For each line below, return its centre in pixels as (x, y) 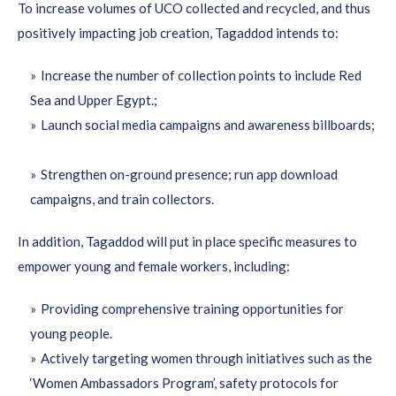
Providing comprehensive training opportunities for (192, 308)
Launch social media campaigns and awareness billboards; (208, 125)
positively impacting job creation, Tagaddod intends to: (179, 33)
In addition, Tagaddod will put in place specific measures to (187, 241)
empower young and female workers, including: (154, 266)
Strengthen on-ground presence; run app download (189, 174)
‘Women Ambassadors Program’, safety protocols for (184, 383)
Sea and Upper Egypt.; (95, 100)
